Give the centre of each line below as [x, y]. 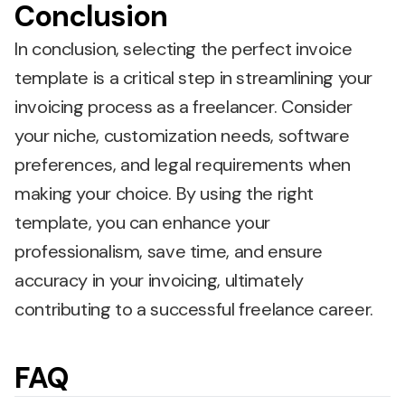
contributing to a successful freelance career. [194, 309]
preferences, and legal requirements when [183, 165]
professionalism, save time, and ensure [169, 251]
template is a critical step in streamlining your [193, 78]
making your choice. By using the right [164, 193]
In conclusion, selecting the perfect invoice [184, 49]
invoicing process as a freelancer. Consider [184, 107]
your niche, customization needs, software [182, 136]
